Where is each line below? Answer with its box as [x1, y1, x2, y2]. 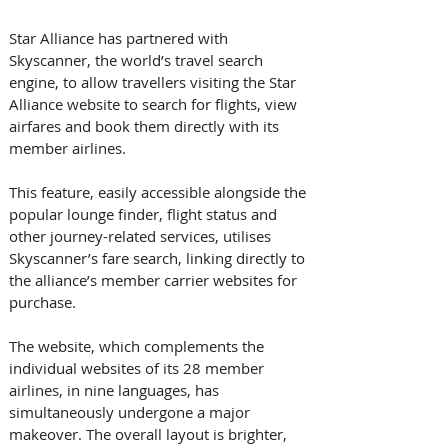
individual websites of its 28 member [9, 357, 268, 378]
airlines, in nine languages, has [9, 379, 223, 400]
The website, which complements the [9, 335, 268, 356]
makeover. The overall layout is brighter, [9, 423, 291, 444]
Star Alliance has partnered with [9, 27, 232, 48]
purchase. [9, 291, 80, 312]
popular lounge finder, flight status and [9, 203, 281, 224]
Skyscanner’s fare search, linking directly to [9, 247, 309, 268]
